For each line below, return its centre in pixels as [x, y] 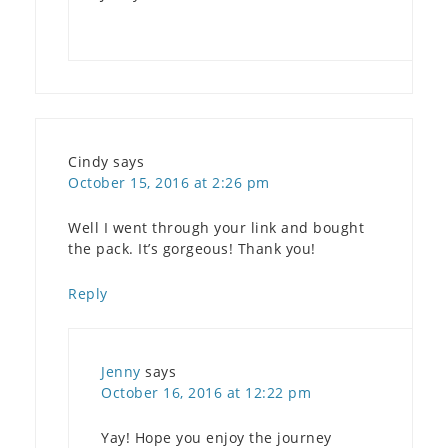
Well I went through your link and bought [216, 227]
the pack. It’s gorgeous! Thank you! [192, 248]
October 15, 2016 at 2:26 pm [169, 182]
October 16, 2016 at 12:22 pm [206, 392]
